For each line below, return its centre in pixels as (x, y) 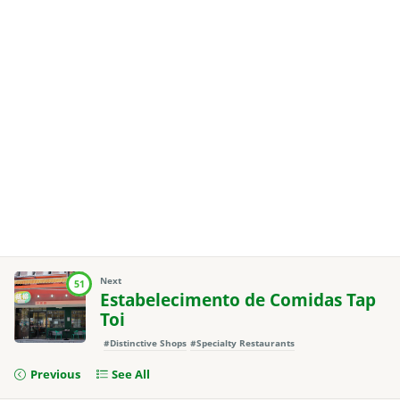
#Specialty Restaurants (242, 343)
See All (131, 374)
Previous (55, 374)
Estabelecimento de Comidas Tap (238, 300)
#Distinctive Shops (145, 343)
